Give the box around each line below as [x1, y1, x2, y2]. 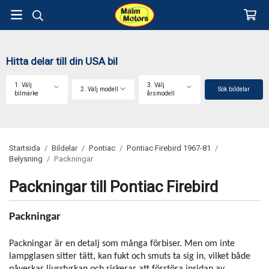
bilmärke [14, 89, 38, 98]
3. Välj [147, 80, 165, 89]
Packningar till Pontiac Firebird [9, 176, 218, 199]
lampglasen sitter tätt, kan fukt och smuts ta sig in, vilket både [9, 252, 250, 261]
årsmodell [147, 89, 175, 98]
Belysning [9, 153, 43, 165]
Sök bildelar [218, 85, 250, 94]
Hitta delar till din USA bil [6, 54, 118, 69]
